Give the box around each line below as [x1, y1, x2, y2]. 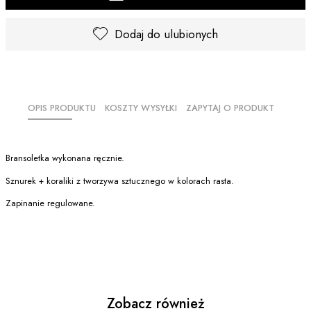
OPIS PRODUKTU [28, 101, 96, 115]
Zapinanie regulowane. [6, 196, 95, 210]
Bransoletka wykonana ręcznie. [6, 151, 124, 165]
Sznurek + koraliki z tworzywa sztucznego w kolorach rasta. [6, 174, 234, 187]
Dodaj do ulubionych [115, 26, 218, 43]
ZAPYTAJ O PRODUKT [185, 101, 274, 115]
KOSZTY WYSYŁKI [105, 101, 178, 115]
